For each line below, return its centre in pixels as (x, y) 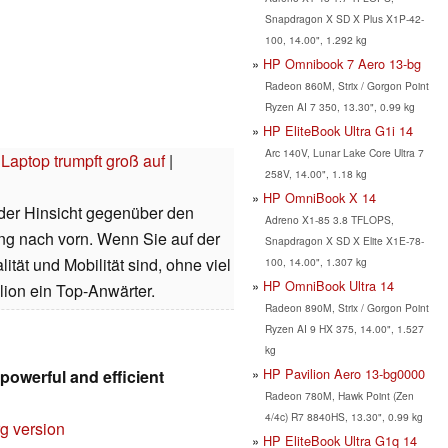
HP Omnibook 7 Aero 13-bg (342, 63)
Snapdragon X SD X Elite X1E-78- (344, 240)
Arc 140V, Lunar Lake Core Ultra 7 (344, 152)
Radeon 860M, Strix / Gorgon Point (346, 85)
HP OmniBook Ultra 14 (328, 285)
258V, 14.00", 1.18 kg (315, 173)
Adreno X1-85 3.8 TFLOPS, (329, 219)
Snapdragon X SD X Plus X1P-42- (344, 18)
